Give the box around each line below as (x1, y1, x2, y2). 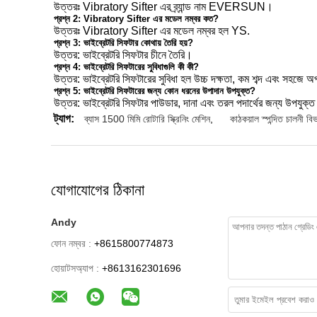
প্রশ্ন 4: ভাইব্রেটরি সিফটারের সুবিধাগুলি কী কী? (54, 62, 199, 72)
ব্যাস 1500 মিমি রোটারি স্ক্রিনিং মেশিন (84, 113, 210, 125)
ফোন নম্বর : (51, 238, 91, 249)
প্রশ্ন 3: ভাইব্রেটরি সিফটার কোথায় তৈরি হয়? (54, 38, 193, 48)
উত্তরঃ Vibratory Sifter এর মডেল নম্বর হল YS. (54, 25, 250, 37)
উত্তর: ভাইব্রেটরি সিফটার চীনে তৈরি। (54, 49, 192, 61)
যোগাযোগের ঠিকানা (51, 181, 144, 199)
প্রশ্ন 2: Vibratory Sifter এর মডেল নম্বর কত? (54, 13, 219, 24)
